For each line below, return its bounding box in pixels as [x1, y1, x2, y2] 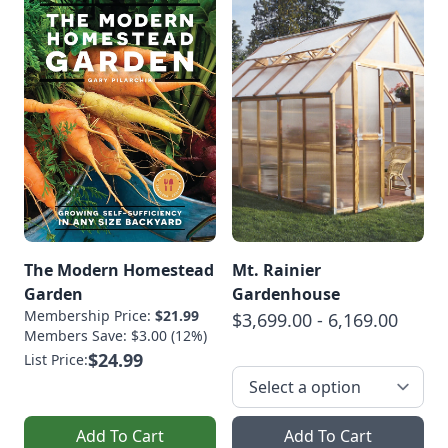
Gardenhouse [232, 283, 340, 306]
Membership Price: [24, 306, 155, 326]
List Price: [24, 350, 88, 370]
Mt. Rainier [232, 259, 321, 282]
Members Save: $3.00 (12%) [24, 326, 207, 346]
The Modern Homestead [24, 259, 214, 282]
